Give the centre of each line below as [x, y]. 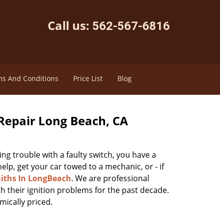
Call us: [70, 25]
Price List [88, 78]
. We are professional [110, 178]
